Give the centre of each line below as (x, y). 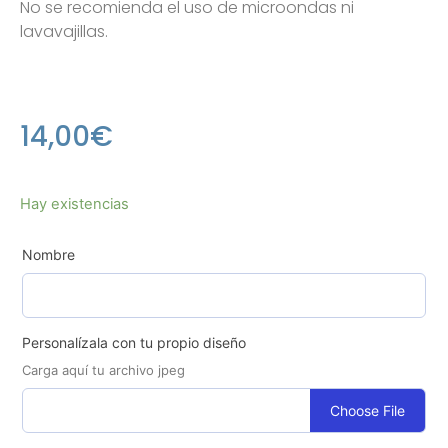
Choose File (367, 411)
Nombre (48, 255)
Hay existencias (74, 203)
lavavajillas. (64, 31)
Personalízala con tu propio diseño (134, 343)
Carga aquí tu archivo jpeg (103, 370)
